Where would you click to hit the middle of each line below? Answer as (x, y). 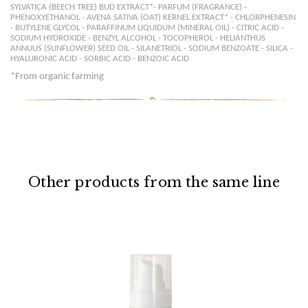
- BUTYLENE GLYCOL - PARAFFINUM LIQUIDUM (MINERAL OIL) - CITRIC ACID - (147, 28)
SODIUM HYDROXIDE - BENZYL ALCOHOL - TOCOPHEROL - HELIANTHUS (138, 38)
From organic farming (59, 76)
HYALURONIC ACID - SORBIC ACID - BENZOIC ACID (100, 59)
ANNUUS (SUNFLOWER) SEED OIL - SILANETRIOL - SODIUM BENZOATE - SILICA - (152, 48)
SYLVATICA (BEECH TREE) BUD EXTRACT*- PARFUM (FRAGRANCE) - (129, 7)
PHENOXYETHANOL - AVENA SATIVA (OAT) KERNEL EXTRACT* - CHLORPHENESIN (153, 18)
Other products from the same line (154, 182)
